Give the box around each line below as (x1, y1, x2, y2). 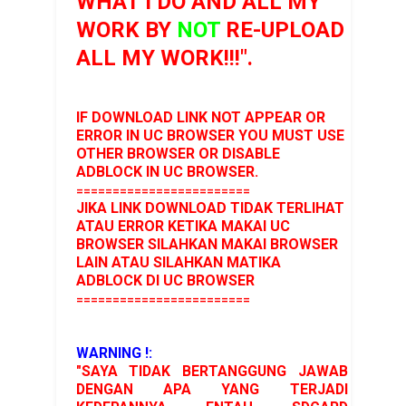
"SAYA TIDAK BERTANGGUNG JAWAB (75, 362, 348, 380)
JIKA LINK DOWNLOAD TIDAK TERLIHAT (75, 198, 344, 217)
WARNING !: (75, 343, 152, 362)
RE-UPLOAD (219, 16, 344, 43)
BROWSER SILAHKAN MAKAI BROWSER (75, 235, 338, 253)
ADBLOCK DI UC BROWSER (75, 271, 255, 289)
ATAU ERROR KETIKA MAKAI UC (75, 217, 290, 235)
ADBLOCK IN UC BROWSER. (75, 162, 258, 180)
